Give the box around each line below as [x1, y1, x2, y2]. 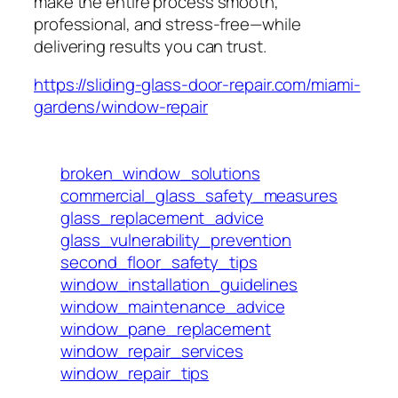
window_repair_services [60, 338, 243, 362]
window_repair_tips [60, 361, 210, 385]
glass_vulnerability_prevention [60, 227, 291, 251]
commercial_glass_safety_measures [60, 183, 338, 207]
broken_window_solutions [60, 161, 260, 185]
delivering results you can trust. [34, 34, 267, 58]
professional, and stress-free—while [34, 12, 301, 36]
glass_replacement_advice [60, 205, 264, 229]
